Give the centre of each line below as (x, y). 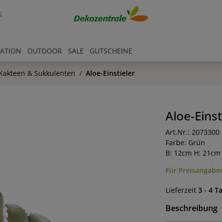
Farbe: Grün (185, 142)
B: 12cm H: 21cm (193, 153)
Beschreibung (191, 208)
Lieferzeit (182, 190)
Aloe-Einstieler (110, 73)
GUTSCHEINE (111, 51)
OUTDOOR (45, 51)
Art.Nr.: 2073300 (192, 132)
